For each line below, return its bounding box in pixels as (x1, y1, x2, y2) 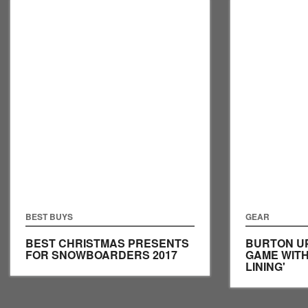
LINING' (245, 258, 285, 275)
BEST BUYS (25, 210, 73, 223)
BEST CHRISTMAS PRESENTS (25, 235, 189, 252)
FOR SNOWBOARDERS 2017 (25, 247, 177, 263)
